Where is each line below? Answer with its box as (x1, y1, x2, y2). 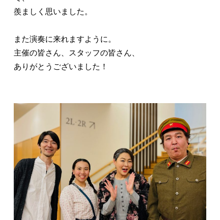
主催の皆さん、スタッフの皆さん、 (14, 49, 139, 57)
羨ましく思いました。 (14, 7, 92, 16)
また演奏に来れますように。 (14, 35, 116, 43)
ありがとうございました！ (14, 62, 108, 71)
